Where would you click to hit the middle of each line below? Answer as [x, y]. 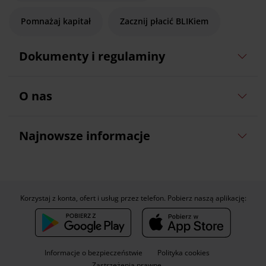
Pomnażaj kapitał [56, 21]
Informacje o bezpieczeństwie [93, 252]
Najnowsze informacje [84, 135]
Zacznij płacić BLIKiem [164, 21]
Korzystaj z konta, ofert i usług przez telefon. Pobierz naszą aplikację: [133, 198]
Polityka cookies [183, 252]
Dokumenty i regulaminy [92, 56]
